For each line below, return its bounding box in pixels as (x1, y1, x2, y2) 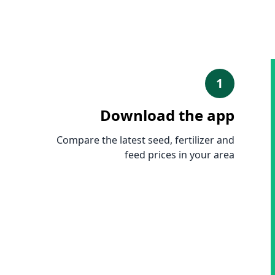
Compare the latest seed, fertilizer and (56, 133, 234, 147)
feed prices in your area (124, 148, 234, 161)
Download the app (99, 105, 234, 125)
